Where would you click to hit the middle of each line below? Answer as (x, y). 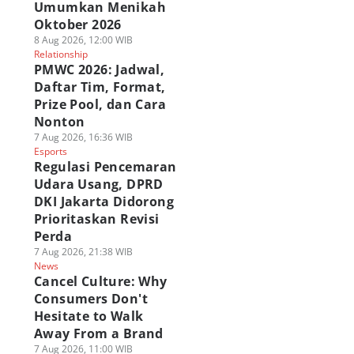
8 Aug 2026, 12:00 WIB (83, 40)
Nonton (59, 122)
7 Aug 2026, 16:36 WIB (83, 137)
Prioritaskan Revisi (96, 219)
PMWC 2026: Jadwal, (99, 70)
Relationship (60, 54)
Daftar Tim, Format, (100, 87)
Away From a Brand (98, 333)
